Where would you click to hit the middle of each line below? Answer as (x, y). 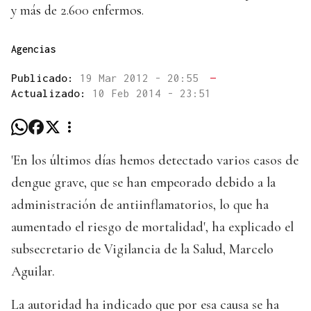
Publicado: (45, 78)
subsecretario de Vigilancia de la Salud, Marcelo (142, 250)
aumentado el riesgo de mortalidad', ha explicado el (152, 227)
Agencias (33, 49)
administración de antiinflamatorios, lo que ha (140, 205)
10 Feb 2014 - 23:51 (152, 93)
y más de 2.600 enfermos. (77, 11)
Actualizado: (52, 93)
